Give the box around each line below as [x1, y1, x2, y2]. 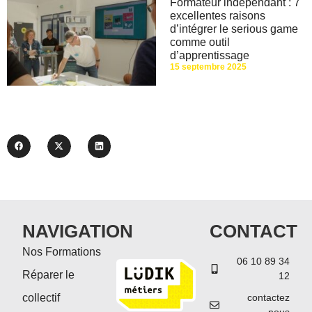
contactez [247, 291, 290, 303]
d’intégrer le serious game [170, 23, 298, 36]
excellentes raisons [170, 10, 265, 22]
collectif [22, 291, 61, 304]
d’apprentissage [170, 49, 249, 62]
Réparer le [22, 268, 75, 281]
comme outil [170, 36, 230, 49]
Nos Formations [22, 245, 102, 258]
